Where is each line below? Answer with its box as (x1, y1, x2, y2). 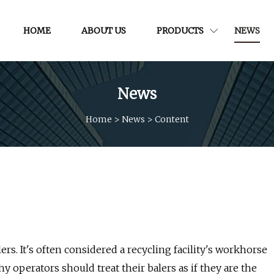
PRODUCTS (156, 24, 204, 36)
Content (154, 113, 189, 125)
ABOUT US (81, 24, 126, 36)
